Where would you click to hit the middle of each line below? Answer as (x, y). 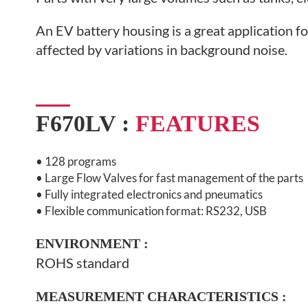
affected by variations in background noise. (162, 49)
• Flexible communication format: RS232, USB (151, 211)
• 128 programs (76, 162)
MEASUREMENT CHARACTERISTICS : (161, 297)
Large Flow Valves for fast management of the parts (174, 178)
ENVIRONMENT (88, 244)
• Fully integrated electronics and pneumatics (149, 195)
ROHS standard (82, 263)
